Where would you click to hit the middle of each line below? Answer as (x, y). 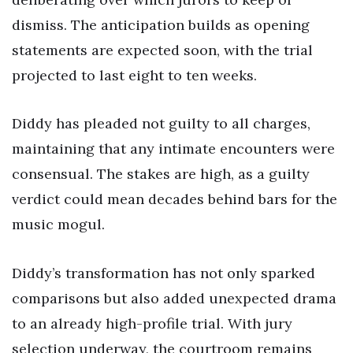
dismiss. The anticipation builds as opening (161, 24)
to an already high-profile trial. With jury (152, 324)
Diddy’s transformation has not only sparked (163, 273)
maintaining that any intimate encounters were (173, 149)
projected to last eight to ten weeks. (134, 75)
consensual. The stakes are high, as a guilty (161, 174)
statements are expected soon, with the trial (162, 50)
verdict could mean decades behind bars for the (175, 199)
